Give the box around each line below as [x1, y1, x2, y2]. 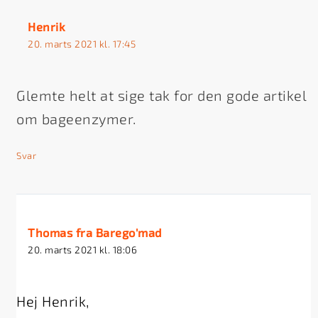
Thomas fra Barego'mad [28, 225, 162, 239]
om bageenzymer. [16, 109, 136, 127]
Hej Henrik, [16, 292, 89, 309]
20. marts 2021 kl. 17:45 [28, 37, 136, 50]
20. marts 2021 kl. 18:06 [28, 243, 138, 256]
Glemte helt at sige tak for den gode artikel [16, 86, 307, 104]
